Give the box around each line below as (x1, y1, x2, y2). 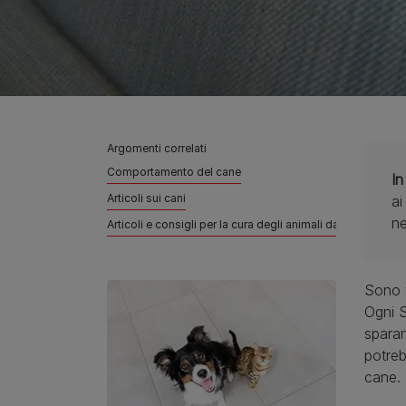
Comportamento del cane (107, 164, 241, 179)
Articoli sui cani (107, 190, 186, 205)
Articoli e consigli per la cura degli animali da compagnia (107, 217, 401, 231)
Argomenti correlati (107, 140, 207, 155)
